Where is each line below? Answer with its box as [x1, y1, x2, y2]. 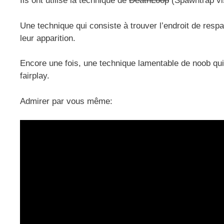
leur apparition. [20, 33, 75, 43]
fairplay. [20, 71, 49, 81]
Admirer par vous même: [20, 96, 112, 106]
